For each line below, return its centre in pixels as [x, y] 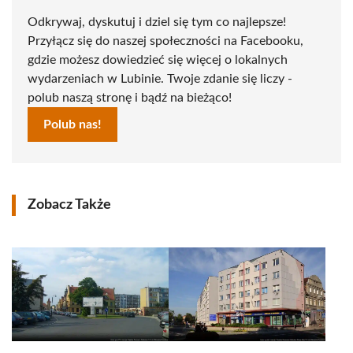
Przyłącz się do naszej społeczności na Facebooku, [165, 41]
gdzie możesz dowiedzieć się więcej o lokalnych [158, 60]
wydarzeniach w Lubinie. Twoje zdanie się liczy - [160, 79]
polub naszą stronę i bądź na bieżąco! [130, 98]
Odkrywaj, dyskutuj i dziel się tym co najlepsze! [157, 22]
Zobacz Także [69, 205]
